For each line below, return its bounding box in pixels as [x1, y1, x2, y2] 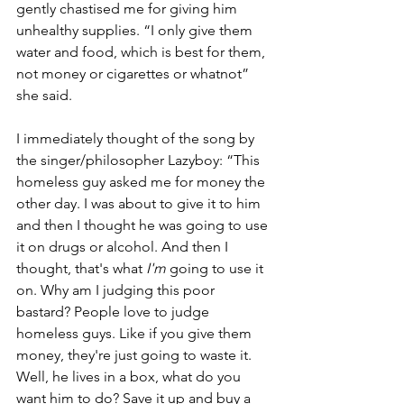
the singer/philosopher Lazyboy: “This [16, 151, 263, 169]
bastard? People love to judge [16, 303, 213, 320]
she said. [16, 87, 76, 104]
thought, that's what [16, 260, 146, 277]
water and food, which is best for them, [16, 43, 269, 60]
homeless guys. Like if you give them [16, 325, 255, 342]
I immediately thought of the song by [16, 130, 258, 147]
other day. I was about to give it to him [16, 195, 264, 212]
